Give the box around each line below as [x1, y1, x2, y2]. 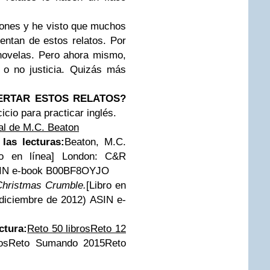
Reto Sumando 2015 [8, 237, 105, 249]
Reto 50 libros [27, 223, 91, 234]
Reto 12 [90, 223, 127, 234]
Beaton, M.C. [64, 136, 126, 148]
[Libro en [86, 180, 127, 191]
